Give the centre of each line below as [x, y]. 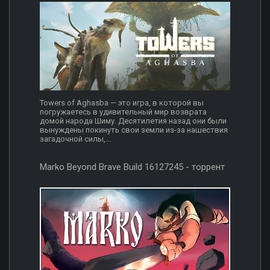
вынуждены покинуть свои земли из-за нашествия [134, 130]
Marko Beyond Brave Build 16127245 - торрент [132, 167]
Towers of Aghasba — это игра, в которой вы [122, 103]
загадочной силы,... [75, 139]
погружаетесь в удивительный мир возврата [123, 112]
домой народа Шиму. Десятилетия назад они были [133, 121]
